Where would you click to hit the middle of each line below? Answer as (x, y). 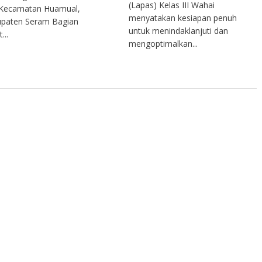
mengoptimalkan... (163, 44)
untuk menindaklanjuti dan (179, 31)
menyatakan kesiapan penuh (183, 18)
